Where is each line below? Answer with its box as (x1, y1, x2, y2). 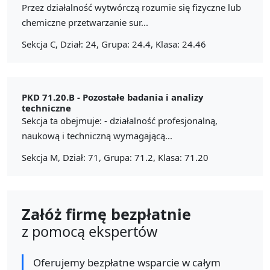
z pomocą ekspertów (22, 221, 157, 241)
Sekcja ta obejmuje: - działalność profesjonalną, (22, 114, 218, 127)
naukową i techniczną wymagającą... (22, 129, 172, 142)
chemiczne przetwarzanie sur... (22, 16, 148, 28)
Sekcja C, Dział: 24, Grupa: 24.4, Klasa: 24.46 (22, 37, 206, 50)
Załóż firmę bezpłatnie (22, 203, 191, 224)
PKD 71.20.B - (22, 90, 83, 103)
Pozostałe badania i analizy (83, 90, 203, 103)
